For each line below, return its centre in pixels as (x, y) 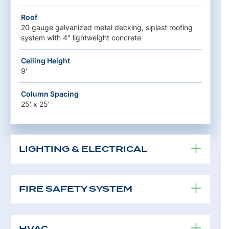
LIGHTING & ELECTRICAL (83, 149)
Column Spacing (50, 94)
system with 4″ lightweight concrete (81, 37)
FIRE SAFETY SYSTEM (76, 189)
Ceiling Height (45, 60)
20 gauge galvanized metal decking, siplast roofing (107, 27)
